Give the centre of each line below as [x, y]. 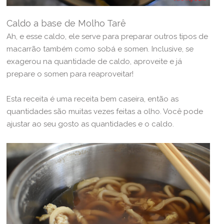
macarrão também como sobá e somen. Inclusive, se [100, 49]
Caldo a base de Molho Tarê [66, 23]
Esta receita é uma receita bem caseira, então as [93, 99]
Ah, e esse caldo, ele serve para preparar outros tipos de [107, 37]
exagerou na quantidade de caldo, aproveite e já [94, 62]
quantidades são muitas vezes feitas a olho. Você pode [105, 112]
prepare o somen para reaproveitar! [70, 74]
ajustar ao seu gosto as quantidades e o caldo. [90, 124]
